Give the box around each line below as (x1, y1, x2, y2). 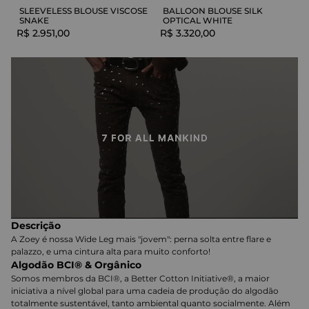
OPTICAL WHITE (163, 14, 232, 26)
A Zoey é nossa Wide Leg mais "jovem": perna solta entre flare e (11, 234, 271, 245)
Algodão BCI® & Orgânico (11, 259, 141, 272)
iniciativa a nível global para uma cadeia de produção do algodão (11, 286, 279, 297)
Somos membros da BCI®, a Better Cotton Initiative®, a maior (11, 273, 270, 284)
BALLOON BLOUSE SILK (163, 5, 263, 16)
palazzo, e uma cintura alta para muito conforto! (11, 246, 210, 257)
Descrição (11, 219, 61, 232)
